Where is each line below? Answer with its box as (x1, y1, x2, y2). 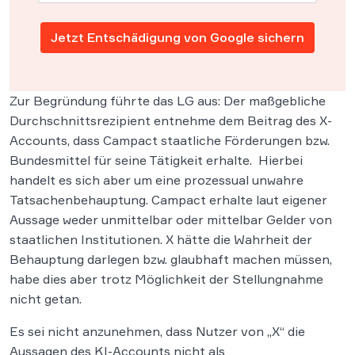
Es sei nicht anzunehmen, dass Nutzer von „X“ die (10, 323, 305, 339)
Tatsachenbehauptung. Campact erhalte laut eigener (10, 192, 327, 208)
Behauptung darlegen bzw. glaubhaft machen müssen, (10, 251, 332, 267)
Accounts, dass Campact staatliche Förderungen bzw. (10, 132, 330, 148)
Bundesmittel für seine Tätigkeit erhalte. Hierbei (10, 152, 303, 168)
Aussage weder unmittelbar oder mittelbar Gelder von (10, 212, 332, 227)
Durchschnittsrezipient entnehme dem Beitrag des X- (10, 113, 332, 128)
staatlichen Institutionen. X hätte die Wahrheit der (10, 231, 312, 247)
